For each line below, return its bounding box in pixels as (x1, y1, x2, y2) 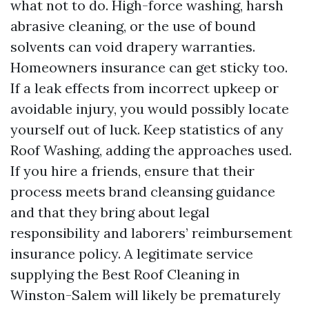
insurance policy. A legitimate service (10, 245, 253, 262)
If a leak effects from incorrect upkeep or (10, 79, 279, 97)
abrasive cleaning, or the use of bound (10, 17, 256, 34)
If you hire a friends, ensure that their (10, 162, 255, 179)
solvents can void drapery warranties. (10, 38, 255, 55)
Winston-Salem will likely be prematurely (10, 286, 281, 303)
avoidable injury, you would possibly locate (10, 100, 289, 117)
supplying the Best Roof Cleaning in (10, 266, 240, 283)
